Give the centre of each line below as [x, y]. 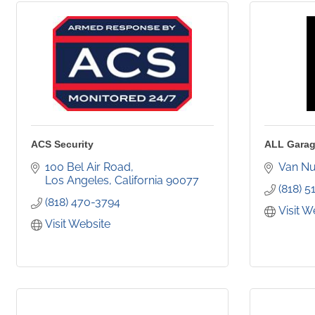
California [139, 181]
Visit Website [78, 224]
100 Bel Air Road [88, 167]
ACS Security [62, 144]
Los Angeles [77, 181]
